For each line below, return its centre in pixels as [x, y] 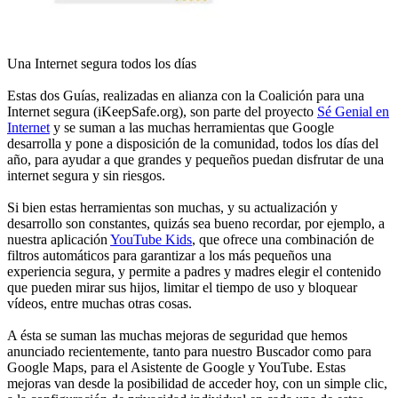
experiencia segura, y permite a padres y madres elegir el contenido [194, 272]
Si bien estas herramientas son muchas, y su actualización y [172, 208]
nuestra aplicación [59, 240]
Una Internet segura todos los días [102, 64]
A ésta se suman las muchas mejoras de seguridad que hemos [177, 336]
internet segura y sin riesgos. [86, 176]
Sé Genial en [353, 112]
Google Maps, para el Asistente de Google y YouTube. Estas [176, 368]
